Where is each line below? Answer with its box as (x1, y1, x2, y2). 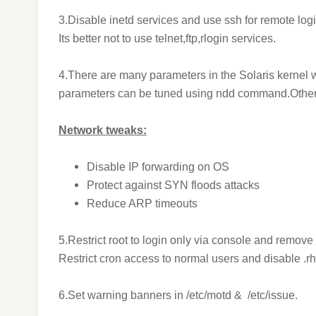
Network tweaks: (59, 124, 147, 136)
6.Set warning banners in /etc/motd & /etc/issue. (59, 289, 298, 301)
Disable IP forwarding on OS (87, 161, 229, 173)
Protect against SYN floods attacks (87, 179, 260, 191)
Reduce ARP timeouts (87, 197, 197, 209)
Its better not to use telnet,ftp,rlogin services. (59, 32, 276, 44)
